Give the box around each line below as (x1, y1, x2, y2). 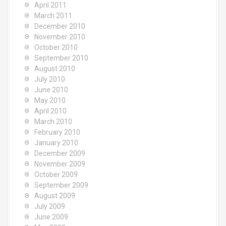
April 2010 (34, 107, 67, 115)
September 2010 (34, 54, 88, 62)
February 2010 (34, 128, 80, 136)
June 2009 (34, 213, 68, 221)
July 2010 (34, 75, 65, 83)
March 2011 (34, 12, 72, 20)
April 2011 (34, 1, 67, 9)
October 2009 (34, 171, 78, 179)
